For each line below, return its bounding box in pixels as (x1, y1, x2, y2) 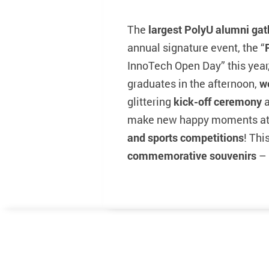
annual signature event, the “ (127, 40, 265, 55)
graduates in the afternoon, (127, 76, 259, 91)
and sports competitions (127, 130, 244, 145)
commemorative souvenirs (127, 148, 256, 163)
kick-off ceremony (174, 94, 262, 109)
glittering (127, 94, 174, 109)
